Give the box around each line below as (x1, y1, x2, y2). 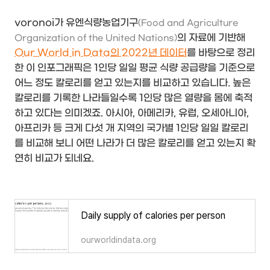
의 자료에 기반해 (177, 32, 245, 44)
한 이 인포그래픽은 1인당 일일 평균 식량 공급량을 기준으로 (14, 62, 255, 74)
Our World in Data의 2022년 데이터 (14, 47, 187, 59)
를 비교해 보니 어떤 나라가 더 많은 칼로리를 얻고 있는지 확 (14, 137, 256, 149)
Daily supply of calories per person (81, 210, 225, 222)
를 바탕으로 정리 (187, 47, 255, 59)
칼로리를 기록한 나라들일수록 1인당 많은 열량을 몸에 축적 (14, 92, 253, 104)
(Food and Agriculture (138, 18, 238, 29)
